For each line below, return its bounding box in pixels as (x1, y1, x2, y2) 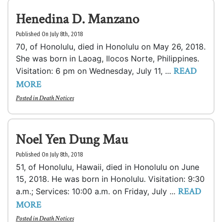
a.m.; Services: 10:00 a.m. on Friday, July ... (16, 186, 178, 196)
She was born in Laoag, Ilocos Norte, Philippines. (16, 54, 199, 63)
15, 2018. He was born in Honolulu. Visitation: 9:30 (16, 174, 205, 184)
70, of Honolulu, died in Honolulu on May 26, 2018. (16, 42, 206, 52)
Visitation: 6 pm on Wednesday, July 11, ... (16, 66, 173, 76)
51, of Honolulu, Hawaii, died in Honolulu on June (16, 162, 199, 172)
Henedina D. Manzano (16, 10, 139, 28)
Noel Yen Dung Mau (16, 130, 128, 149)
